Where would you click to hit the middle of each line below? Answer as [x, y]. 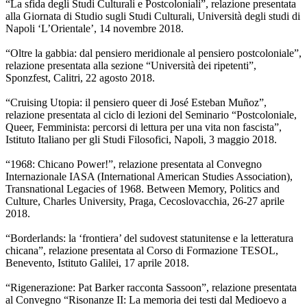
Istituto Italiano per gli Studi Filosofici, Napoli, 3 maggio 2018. [141, 140]
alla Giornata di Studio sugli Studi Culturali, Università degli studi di [153, 16]
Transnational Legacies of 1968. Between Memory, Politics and [143, 189]
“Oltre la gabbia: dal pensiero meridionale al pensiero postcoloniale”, [153, 53]
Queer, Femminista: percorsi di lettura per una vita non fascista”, [144, 127]
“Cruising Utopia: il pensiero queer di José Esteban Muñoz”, [136, 103]
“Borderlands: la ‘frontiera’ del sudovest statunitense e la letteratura [149, 238]
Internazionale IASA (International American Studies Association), [149, 177]
